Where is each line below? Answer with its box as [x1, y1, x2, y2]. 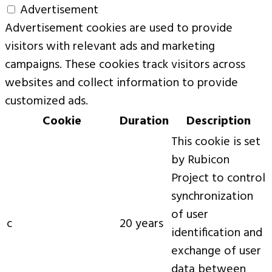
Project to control [171, 169, 265, 189]
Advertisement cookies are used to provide [5, 19, 233, 39]
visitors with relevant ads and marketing [5, 37, 215, 57]
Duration [120, 112, 169, 132]
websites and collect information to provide [5, 73, 238, 93]
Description [186, 112, 251, 132]
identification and [171, 223, 262, 243]
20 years [120, 214, 163, 234]
